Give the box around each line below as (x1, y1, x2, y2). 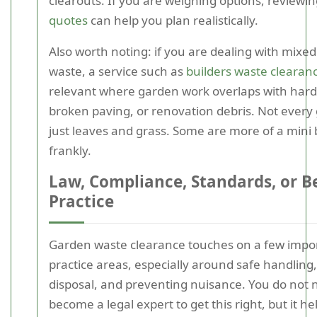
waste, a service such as (49, 63, 186, 79)
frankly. (49, 142, 91, 158)
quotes (49, 12, 88, 28)
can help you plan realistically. (88, 12, 258, 28)
